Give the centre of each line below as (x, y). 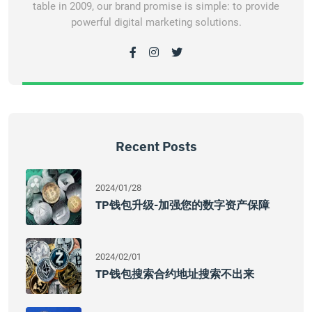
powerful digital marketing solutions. (156, 22)
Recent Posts (156, 146)
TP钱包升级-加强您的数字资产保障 (182, 205)
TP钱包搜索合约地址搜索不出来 (175, 274)
